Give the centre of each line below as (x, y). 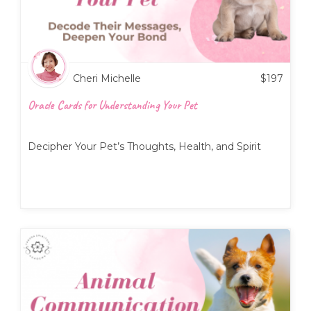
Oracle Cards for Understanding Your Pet (112, 105)
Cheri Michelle (107, 78)
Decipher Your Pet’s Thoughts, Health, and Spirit (144, 146)
